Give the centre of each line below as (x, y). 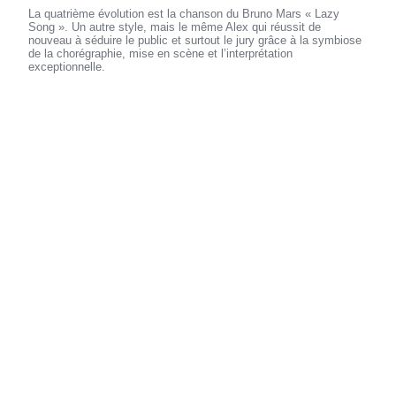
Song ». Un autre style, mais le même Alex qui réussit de (175, 27)
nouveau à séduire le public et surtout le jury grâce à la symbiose (195, 41)
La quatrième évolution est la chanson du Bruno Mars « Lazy (184, 14)
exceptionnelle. (67, 67)
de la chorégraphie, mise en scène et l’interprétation (161, 54)
